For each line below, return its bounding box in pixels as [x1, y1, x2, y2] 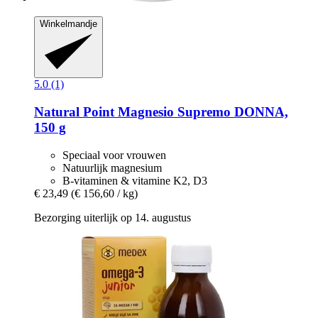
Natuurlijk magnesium [62, 161, 162, 174]
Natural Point [34, 104, 114, 119]
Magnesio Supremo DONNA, [114, 104, 288, 119]
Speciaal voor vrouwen [62, 148, 166, 161]
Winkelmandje [40, 18, 97, 29]
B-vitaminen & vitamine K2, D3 [62, 174, 207, 187]
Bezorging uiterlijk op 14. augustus [34, 211, 191, 224]
